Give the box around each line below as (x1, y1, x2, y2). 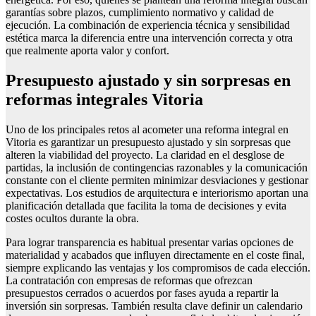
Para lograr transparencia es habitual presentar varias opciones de (6, 236, 293, 249)
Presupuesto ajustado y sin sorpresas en (6, 71, 291, 90)
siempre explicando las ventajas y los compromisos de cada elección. (6, 262, 310, 274)
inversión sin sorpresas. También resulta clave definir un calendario (6, 300, 303, 312)
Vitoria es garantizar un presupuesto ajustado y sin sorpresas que (6, 136, 291, 149)
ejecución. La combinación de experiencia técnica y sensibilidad (6, 19, 290, 32)
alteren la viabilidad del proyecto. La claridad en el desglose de (6, 149, 284, 162)
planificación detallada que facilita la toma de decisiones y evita (6, 200, 286, 212)
